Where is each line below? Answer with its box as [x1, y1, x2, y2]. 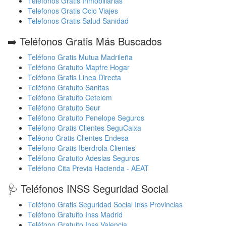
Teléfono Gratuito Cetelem [28, 92, 112, 102]
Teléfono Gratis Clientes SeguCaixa [28, 123, 141, 133]
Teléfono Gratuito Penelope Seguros [28, 112, 144, 123]
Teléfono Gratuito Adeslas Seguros [28, 153, 139, 163]
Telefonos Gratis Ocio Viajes [28, 6, 118, 16]
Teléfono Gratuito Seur [28, 102, 100, 112]
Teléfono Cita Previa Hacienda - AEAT [28, 163, 149, 173]
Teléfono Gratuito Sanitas [28, 82, 109, 92]
